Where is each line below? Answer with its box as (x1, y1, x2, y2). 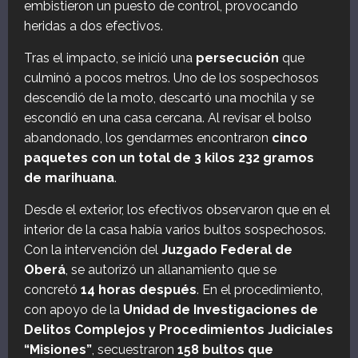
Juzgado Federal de (161, 241, 292, 257)
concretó (24, 281, 81, 297)
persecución (196, 50, 279, 66)
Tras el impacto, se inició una (24, 50, 196, 66)
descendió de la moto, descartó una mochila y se (24, 89, 314, 105)
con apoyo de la (24, 301, 123, 317)
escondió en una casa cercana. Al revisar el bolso (24, 109, 312, 125)
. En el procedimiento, (197, 281, 323, 297)
